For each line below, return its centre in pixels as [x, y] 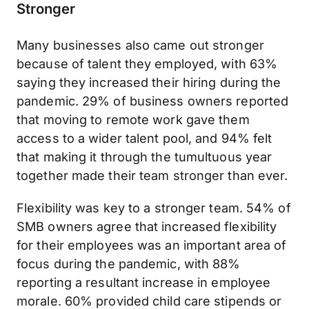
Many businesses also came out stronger [140, 45]
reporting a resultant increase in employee [144, 282]
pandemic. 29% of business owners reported [153, 101]
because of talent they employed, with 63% [147, 63]
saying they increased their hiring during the [149, 82]
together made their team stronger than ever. [152, 175]
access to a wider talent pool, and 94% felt [144, 138]
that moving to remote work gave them [133, 119]
